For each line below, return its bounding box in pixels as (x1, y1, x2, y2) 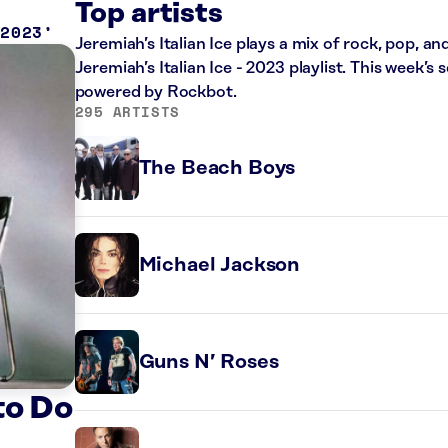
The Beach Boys (138, 157, 296, 179)
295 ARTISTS (74, 101, 180, 122)
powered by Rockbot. (74, 83, 237, 101)
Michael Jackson (138, 254, 301, 276)
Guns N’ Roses (138, 351, 279, 373)
